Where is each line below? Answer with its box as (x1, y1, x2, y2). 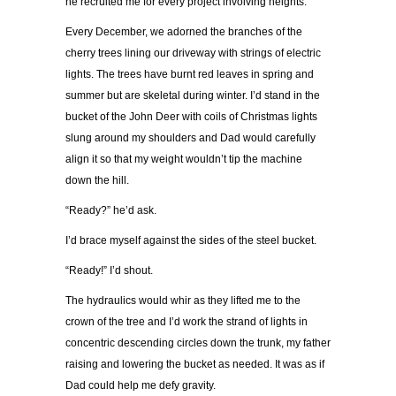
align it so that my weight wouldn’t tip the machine (65, 153, 302, 166)
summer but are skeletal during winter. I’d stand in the (65, 89, 320, 103)
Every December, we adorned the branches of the (65, 26, 302, 39)
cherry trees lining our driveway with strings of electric (65, 47, 321, 60)
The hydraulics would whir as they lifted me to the (65, 294, 301, 308)
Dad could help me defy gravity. (65, 379, 216, 392)
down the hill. (65, 174, 129, 187)
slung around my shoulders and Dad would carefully (65, 132, 316, 145)
